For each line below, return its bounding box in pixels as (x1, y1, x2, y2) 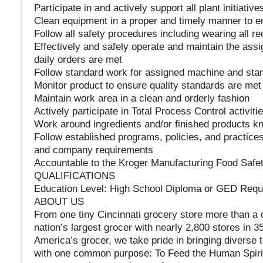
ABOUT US (33, 196, 84, 208)
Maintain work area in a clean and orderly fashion (33, 93, 249, 104)
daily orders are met (33, 54, 122, 66)
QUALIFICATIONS (33, 170, 115, 182)
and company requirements (33, 144, 153, 156)
